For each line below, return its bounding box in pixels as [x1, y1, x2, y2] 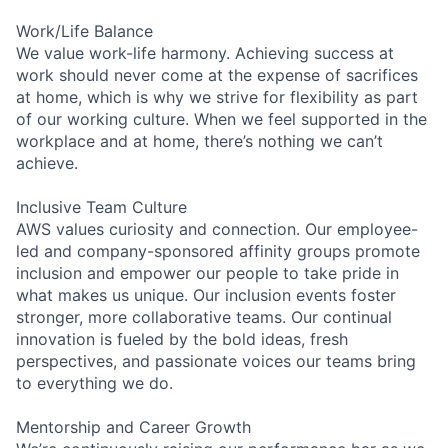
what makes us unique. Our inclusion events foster [16, 284, 396, 305]
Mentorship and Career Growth [16, 416, 251, 437]
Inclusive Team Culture [16, 196, 187, 217]
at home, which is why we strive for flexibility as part [16, 86, 418, 107]
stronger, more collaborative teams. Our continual [16, 306, 392, 327]
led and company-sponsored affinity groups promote [16, 240, 420, 261]
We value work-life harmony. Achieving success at [16, 42, 394, 63]
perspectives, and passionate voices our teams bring [16, 350, 416, 371]
